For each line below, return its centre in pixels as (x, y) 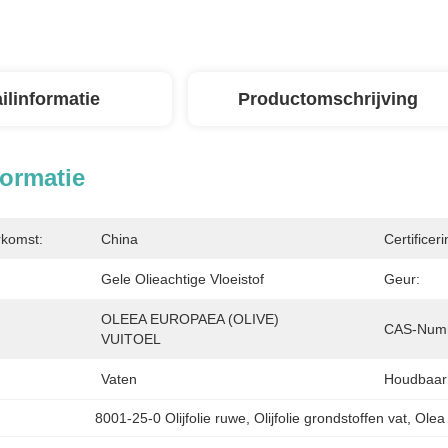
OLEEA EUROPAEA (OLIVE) (190, 319)
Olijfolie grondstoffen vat (331, 418)
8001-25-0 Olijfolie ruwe (171, 418)
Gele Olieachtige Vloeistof (182, 279)
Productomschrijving (328, 99)
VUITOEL (131, 339)
